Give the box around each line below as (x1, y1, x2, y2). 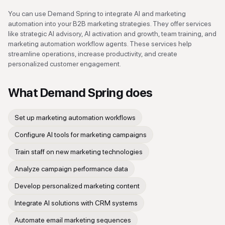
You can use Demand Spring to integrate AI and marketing (8, 10, 186, 18)
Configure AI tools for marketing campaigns (15, 131, 147, 139)
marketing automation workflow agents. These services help (8, 40, 192, 48)
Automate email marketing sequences (15, 216, 131, 224)
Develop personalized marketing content (15, 182, 140, 190)
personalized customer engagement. (8, 60, 121, 68)
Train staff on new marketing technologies (15, 148, 143, 156)
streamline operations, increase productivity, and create (8, 50, 177, 58)
